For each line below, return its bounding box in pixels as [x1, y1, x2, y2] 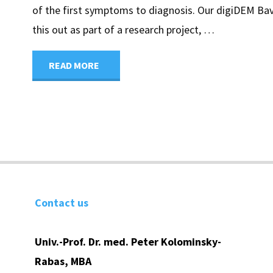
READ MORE [49, 59, 100, 72]
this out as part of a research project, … [32, 23, 215, 37]
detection [103, 149, 143, 164]
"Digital [103, 58, 135, 73]
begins [103, 180, 132, 194]
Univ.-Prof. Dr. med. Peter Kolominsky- [35, 234, 221, 249]
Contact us [35, 195, 88, 210]
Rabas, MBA [35, 253, 91, 268]
